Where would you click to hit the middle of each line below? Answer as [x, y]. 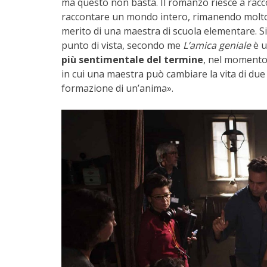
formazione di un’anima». [119, 89]
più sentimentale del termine [132, 60]
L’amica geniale [217, 46]
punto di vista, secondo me [122, 46]
